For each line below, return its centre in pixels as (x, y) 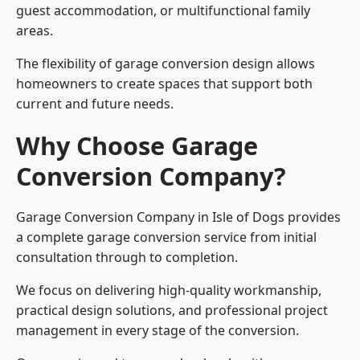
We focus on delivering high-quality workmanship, (169, 290)
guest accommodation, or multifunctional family (163, 11)
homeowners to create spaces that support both (164, 84)
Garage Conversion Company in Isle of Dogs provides (178, 217)
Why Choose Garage (137, 146)
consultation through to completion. (127, 258)
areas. (35, 31)
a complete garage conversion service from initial (166, 237)
